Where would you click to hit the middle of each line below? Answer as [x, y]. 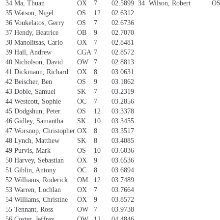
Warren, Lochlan [38, 190]
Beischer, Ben [33, 82]
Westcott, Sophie [38, 102]
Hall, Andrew [33, 53]
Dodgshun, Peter [37, 111]
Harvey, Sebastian [39, 161]
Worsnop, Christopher [45, 131]
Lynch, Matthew [37, 141]
